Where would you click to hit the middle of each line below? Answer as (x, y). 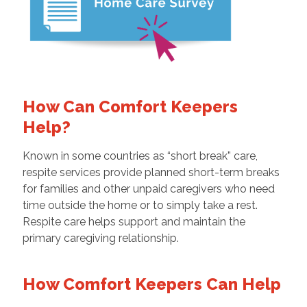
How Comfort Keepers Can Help (151, 284)
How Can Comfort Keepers (130, 106)
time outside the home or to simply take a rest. (140, 205)
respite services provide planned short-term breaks (151, 172)
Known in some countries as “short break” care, (140, 156)
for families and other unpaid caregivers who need (148, 188)
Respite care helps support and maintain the (134, 221)
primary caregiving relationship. (100, 238)
